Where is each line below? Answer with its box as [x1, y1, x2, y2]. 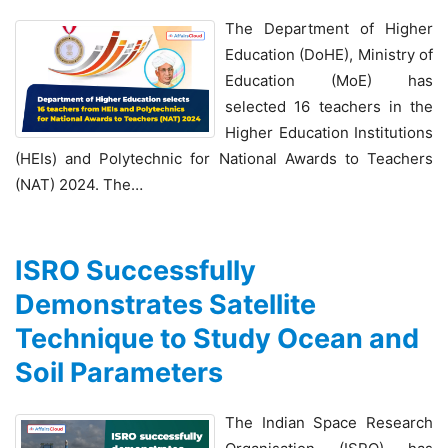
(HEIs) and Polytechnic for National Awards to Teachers [15, 149, 433, 169]
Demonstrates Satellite [15, 288, 316, 322]
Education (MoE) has [225, 71, 433, 91]
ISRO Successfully [15, 254, 256, 288]
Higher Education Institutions [225, 123, 433, 143]
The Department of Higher [225, 19, 433, 39]
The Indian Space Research [225, 413, 433, 433]
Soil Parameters [15, 356, 223, 390]
